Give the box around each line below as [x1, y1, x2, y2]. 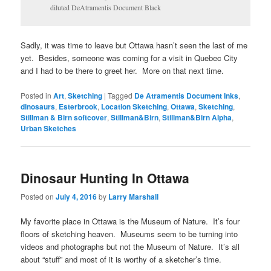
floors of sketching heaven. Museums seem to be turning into [21, 228, 238, 240]
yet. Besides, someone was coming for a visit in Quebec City [21, 52, 238, 64]
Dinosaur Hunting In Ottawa [21, 168, 190, 187]
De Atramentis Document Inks [134, 90, 239, 101]
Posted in [21, 90, 52, 100]
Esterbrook [59, 100, 98, 112]
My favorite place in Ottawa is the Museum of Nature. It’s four [21, 215, 240, 227]
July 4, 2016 [56, 191, 97, 203]
